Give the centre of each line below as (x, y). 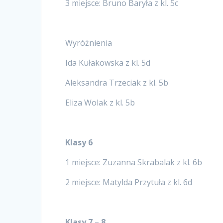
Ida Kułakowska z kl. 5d (108, 62)
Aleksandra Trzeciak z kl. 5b (117, 82)
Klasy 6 (79, 142)
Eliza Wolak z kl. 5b (100, 102)
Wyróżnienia (89, 43)
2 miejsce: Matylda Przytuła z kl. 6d (129, 182)
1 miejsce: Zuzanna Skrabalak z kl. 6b (134, 162)
